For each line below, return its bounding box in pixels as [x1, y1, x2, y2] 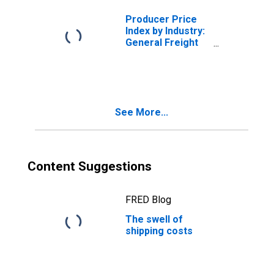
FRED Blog [125, 194, 171, 206]
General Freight [125, 37, 198, 48]
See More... [115, 106, 168, 118]
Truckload [125, 72, 172, 83]
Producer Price [125, 13, 197, 25]
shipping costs [125, 225, 193, 237]
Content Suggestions [28, 159, 152, 174]
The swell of [125, 213, 183, 225]
